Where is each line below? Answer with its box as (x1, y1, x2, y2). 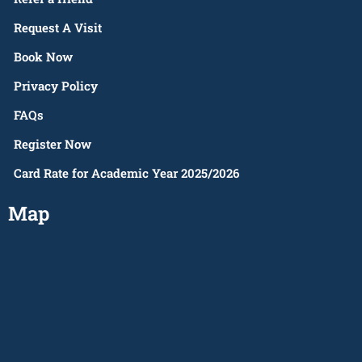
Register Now (14, 135, 91, 152)
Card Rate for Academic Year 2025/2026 (14, 164, 239, 181)
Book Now (14, 48, 73, 65)
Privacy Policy (14, 77, 98, 94)
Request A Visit (14, 19, 102, 36)
